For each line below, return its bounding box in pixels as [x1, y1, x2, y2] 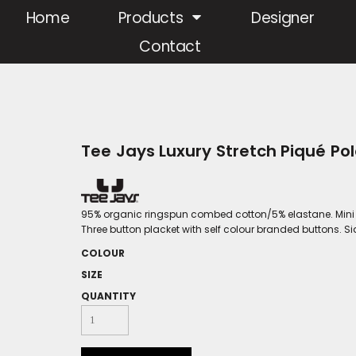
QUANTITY [81, 289, 136, 304]
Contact [139, 36, 201, 58]
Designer [251, 7, 315, 29]
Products [118, 7, 188, 29]
